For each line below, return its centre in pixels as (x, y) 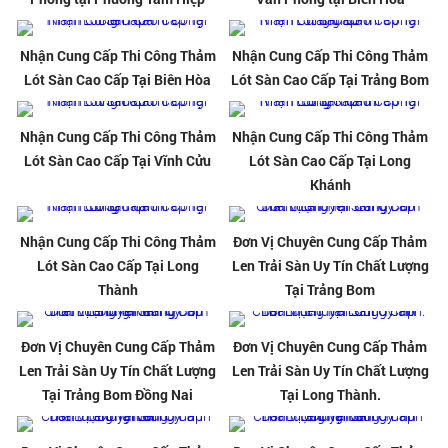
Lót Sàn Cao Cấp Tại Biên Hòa (118, 80)
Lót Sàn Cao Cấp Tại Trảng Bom (330, 80)
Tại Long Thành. (330, 395)
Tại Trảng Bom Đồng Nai (118, 395)
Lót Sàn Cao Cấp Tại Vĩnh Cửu (118, 161)
